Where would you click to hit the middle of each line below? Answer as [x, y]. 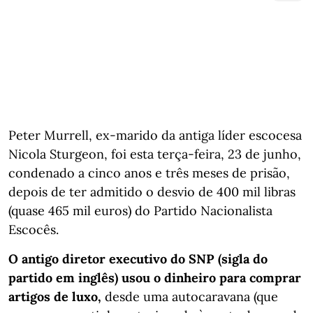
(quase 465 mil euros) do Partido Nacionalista [140, 210]
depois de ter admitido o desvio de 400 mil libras [152, 191]
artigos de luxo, [55, 296]
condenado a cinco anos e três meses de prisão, [149, 173]
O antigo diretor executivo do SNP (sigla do [138, 259]
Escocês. [34, 229]
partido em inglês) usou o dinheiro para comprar [155, 277]
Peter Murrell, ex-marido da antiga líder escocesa [155, 135]
